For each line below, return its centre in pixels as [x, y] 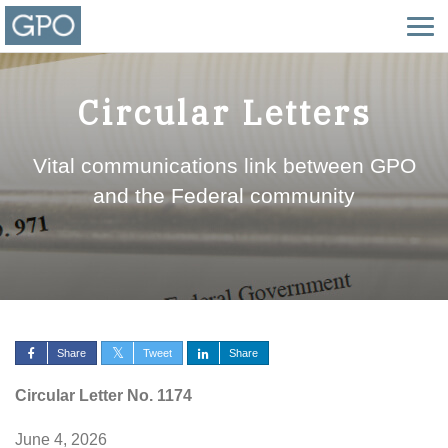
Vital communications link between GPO [224, 165]
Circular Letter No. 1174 [103, 395]
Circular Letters [224, 112]
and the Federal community [224, 195]
